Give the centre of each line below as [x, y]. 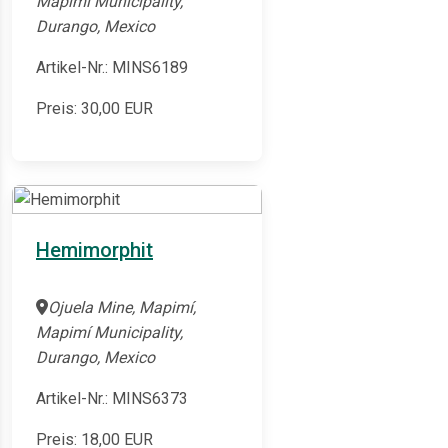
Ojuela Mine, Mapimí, [122, 308]
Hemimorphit [94, 250]
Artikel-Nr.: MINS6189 [112, 68]
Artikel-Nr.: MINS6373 [112, 399]
